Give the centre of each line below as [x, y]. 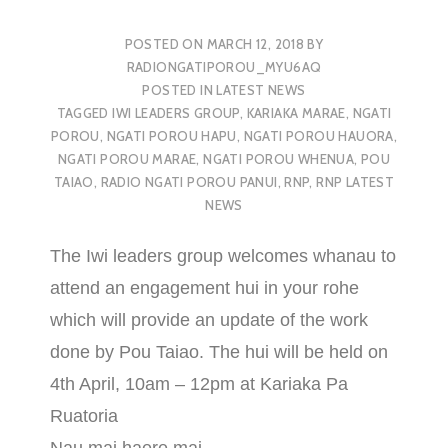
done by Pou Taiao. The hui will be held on [219, 352]
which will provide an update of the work [209, 320]
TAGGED [84, 112]
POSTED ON [165, 43]
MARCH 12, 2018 [255, 43]
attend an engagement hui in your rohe [204, 288]
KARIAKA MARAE [296, 112]
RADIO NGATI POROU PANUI [189, 181]
